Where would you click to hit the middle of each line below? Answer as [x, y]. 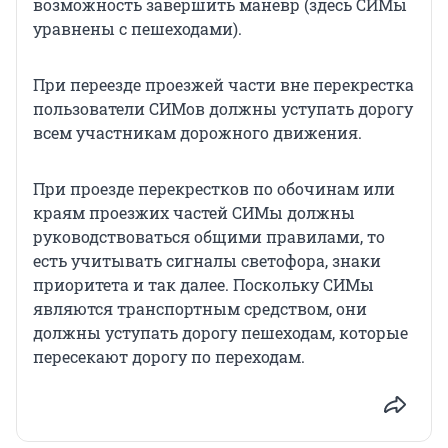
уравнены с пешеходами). [137, 29]
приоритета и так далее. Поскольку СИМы [203, 285]
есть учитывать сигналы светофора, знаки [207, 261]
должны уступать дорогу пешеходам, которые [220, 333]
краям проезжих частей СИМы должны [194, 213]
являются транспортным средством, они [200, 309]
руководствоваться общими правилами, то [209, 237]
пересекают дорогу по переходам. [169, 357]
